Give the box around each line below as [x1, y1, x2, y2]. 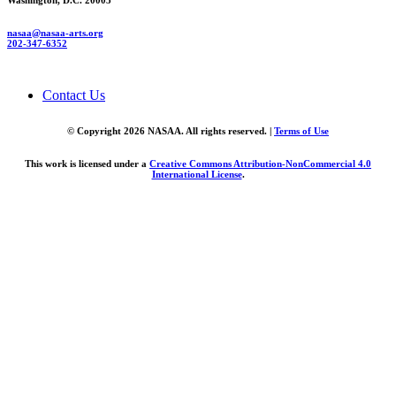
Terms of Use [274, 126, 329, 137]
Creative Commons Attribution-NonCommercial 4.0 [149, 158, 371, 170]
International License [151, 169, 242, 180]
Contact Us [42, 88, 105, 103]
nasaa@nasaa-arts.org [7, 27, 103, 39]
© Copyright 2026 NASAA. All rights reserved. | [67, 126, 274, 137]
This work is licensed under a [25, 158, 149, 170]
